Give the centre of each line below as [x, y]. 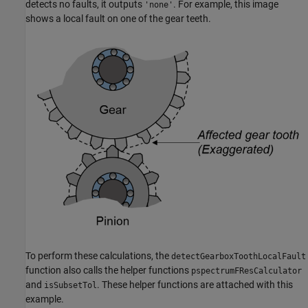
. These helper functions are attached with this [195, 285]
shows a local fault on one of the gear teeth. [118, 18]
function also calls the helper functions [108, 271]
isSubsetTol [70, 286]
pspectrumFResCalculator [246, 271]
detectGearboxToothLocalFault [239, 257]
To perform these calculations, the [98, 256]
